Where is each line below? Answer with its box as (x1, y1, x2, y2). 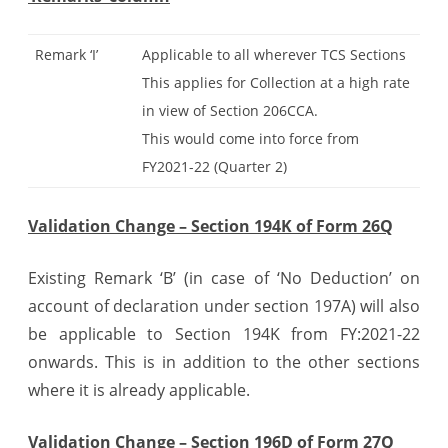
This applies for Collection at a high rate (142, 72, 410, 92)
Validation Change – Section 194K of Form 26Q (28, 214, 393, 237)
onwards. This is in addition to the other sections (28, 350, 420, 373)
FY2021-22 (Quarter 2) (142, 156, 287, 176)
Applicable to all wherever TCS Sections (142, 44, 406, 64)
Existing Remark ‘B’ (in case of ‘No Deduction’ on (28, 266, 420, 289)
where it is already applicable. (28, 378, 250, 401)
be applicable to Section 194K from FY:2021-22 (28, 322, 420, 345)
